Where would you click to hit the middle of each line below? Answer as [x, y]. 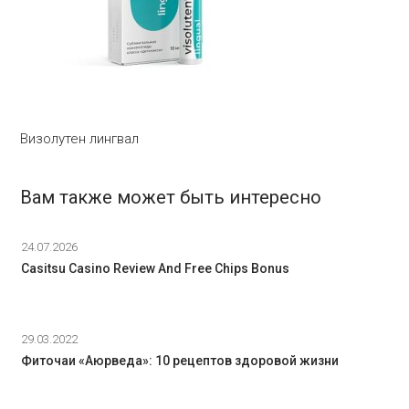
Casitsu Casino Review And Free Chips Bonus [155, 268]
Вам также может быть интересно [171, 197]
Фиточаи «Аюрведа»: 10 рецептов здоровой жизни [179, 361]
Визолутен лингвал [80, 139]
